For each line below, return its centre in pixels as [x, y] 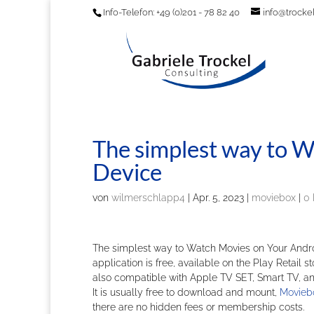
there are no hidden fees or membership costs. [198, 307]
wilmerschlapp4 [148, 198]
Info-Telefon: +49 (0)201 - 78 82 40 [171, 12]
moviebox [274, 198]
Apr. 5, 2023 [218, 198]
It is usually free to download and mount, [186, 292]
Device [127, 172]
